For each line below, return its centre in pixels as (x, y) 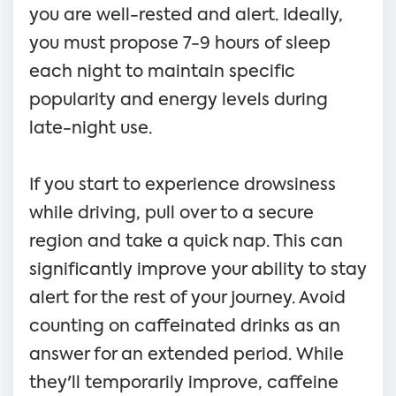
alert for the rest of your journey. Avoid (187, 298)
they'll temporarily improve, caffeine (184, 383)
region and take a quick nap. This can (186, 241)
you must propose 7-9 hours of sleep (180, 43)
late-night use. (91, 128)
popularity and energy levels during (179, 100)
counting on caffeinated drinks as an (185, 326)
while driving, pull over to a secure (171, 213)
